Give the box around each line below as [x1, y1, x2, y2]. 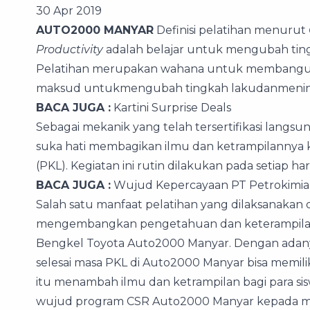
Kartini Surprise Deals [111, 101, 231, 114]
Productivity [36, 43, 103, 56]
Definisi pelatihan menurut [154, 24, 309, 37]
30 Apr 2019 [36, 4, 102, 17]
